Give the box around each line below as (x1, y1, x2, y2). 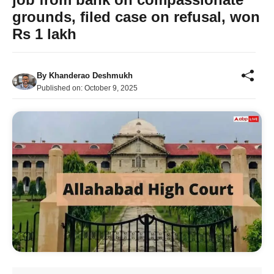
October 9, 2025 (84, 84, 138, 92)
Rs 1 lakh (12, 26, 76, 42)
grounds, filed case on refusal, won (12, 9, 260, 25)
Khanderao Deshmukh (49, 71, 133, 80)
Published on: (37, 84, 84, 92)
